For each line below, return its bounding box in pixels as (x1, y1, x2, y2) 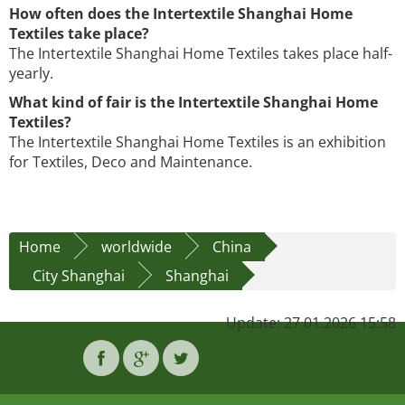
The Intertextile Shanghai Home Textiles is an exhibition (9, 132, 386, 153)
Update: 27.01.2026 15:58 (226, 313, 396, 334)
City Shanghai (33, 266, 125, 287)
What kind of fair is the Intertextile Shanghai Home (9, 92, 378, 113)
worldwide (101, 237, 172, 258)
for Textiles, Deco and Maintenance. (9, 152, 252, 173)
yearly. (9, 63, 53, 84)
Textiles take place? (9, 24, 149, 44)
